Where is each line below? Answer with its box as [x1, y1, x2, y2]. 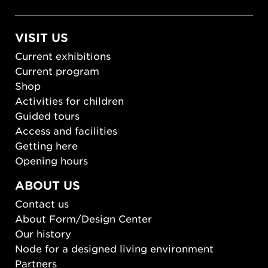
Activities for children [15, 95, 124, 107]
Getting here [15, 139, 78, 152]
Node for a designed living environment [15, 242, 214, 255]
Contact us [15, 197, 69, 210]
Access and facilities [15, 124, 117, 137]
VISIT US [15, 30, 68, 44]
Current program [15, 65, 99, 77]
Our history [15, 227, 71, 240]
